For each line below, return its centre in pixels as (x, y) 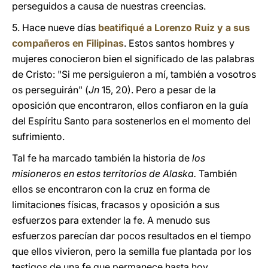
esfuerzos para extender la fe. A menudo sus (111, 220)
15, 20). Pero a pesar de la (158, 90)
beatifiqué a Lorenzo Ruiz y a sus (174, 28)
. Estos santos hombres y (179, 43)
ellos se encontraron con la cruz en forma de (111, 189)
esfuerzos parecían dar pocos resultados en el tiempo (132, 236)
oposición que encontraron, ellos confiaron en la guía (130, 105)
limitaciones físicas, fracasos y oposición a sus (116, 205)
